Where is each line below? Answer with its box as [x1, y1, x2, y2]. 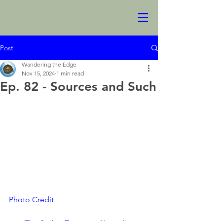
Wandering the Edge [22, 61, 76, 68]
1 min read [56, 70, 84, 77]
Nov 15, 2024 [22, 70, 55, 77]
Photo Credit [9, 194, 54, 204]
